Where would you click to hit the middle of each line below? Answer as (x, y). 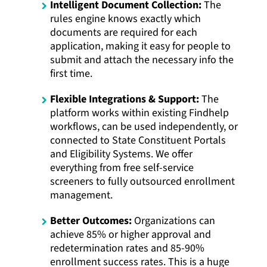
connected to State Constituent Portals (138, 140)
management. (81, 195)
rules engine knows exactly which (125, 18)
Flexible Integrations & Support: (125, 99)
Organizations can (173, 221)
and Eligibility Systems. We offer (121, 154)
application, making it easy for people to (140, 46)
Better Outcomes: (91, 221)
